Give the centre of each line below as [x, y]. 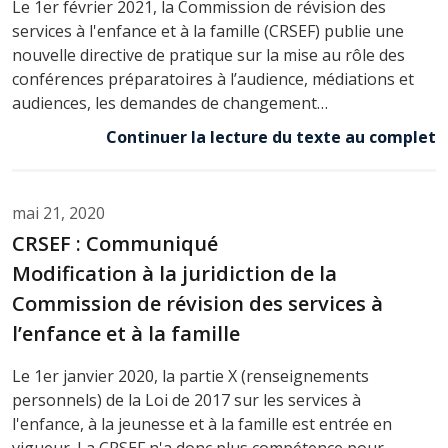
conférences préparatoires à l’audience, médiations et [213, 78]
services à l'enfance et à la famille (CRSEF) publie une [208, 30]
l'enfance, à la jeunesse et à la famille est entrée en [202, 423]
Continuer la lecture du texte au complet [271, 136]
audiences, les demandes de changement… [170, 102]
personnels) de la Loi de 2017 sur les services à [186, 399]
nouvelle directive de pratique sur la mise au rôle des [208, 54]
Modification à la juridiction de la [174, 273]
